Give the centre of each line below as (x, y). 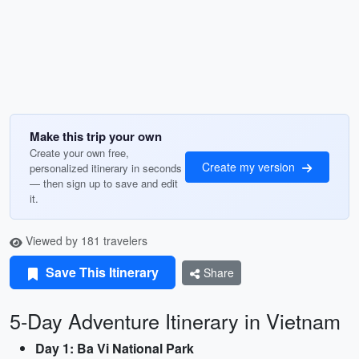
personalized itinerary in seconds (106, 168)
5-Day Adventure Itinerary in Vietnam (175, 321)
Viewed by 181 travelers (85, 240)
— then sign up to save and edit (104, 183)
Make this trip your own (96, 136)
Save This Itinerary (101, 272)
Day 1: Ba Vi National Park (115, 348)
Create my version (250, 166)
